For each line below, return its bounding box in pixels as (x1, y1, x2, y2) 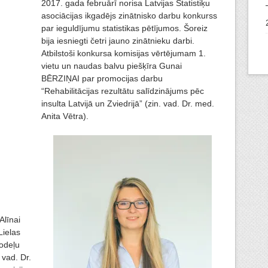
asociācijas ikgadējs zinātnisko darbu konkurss (41, 11, 217, 21)
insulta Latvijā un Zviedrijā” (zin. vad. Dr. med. (41, 99, 214, 109)
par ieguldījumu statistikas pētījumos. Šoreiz (41, 23, 208, 33)
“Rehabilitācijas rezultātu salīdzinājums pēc (41, 86, 204, 96)
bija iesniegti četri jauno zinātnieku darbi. (41, 36, 194, 46)
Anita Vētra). (41, 111, 89, 121)
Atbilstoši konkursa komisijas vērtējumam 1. (41, 48, 206, 59)
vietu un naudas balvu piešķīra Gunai (41, 61, 182, 71)
